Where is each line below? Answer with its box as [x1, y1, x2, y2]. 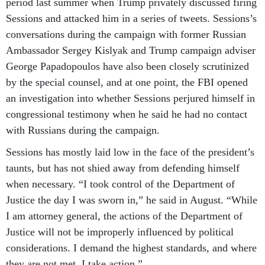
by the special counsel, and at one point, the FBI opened [6, 76, 248, 88]
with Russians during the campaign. [6, 124, 160, 136]
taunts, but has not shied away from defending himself [6, 162, 240, 174]
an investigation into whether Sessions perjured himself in [6, 92, 255, 104]
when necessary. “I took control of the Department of [6, 178, 235, 190]
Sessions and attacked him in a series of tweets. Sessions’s [6, 12, 257, 24]
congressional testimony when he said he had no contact [6, 108, 247, 120]
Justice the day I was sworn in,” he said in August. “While [6, 194, 257, 206]
